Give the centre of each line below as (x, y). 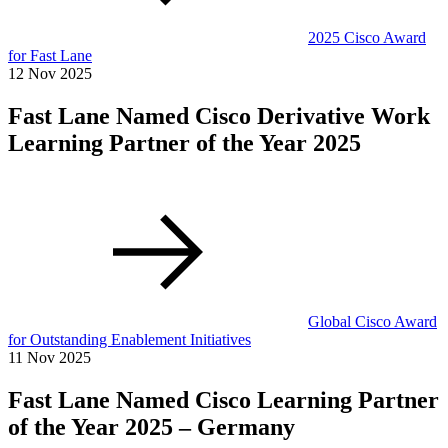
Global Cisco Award (372, 321)
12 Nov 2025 (50, 74)
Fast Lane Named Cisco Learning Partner (223, 399)
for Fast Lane (50, 56)
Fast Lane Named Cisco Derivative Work (219, 116)
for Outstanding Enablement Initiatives (129, 339)
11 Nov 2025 (49, 357)
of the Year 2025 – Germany (151, 426)
